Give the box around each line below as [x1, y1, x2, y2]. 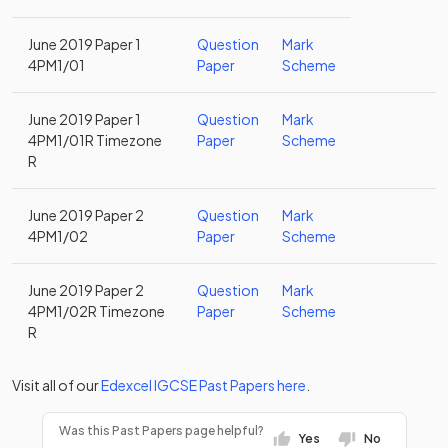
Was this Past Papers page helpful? [58, 423, 264, 438]
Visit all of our [12, 376, 99, 394]
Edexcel [101, 376, 152, 394]
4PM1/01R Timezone [28, 131, 162, 149]
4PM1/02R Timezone [28, 302, 165, 320]
